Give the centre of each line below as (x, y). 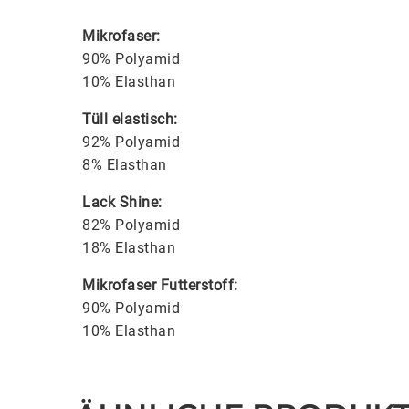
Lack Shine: (122, 202)
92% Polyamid (131, 142)
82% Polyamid (131, 225)
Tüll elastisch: (130, 119)
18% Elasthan (129, 248)
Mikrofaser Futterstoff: (160, 285)
